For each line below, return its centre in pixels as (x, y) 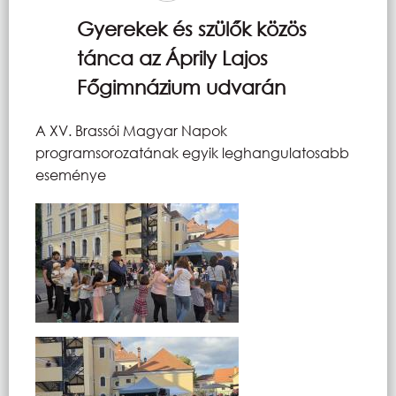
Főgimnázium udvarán (181, 87)
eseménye (71, 174)
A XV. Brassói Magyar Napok (131, 130)
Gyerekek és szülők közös (192, 28)
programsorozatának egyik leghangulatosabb (192, 152)
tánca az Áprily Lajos (172, 57)
